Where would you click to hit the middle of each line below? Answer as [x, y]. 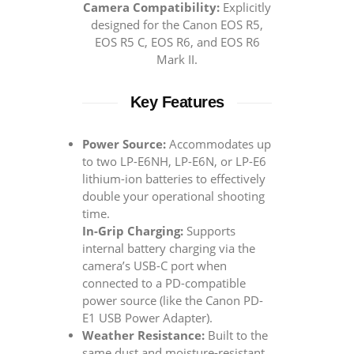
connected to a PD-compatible [164, 283]
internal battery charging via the [169, 249]
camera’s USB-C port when [154, 266]
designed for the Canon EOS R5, [177, 25]
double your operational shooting [173, 196]
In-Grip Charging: [133, 231]
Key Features [177, 102]
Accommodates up [218, 144]
